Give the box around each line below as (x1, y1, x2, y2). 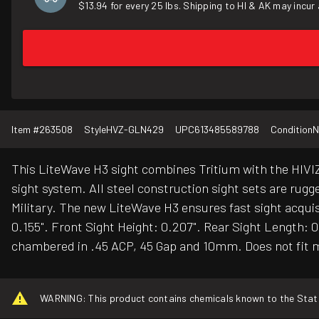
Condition (271, 123, 313, 136)
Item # (11, 123, 39, 136)
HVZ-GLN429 (106, 123, 164, 136)
